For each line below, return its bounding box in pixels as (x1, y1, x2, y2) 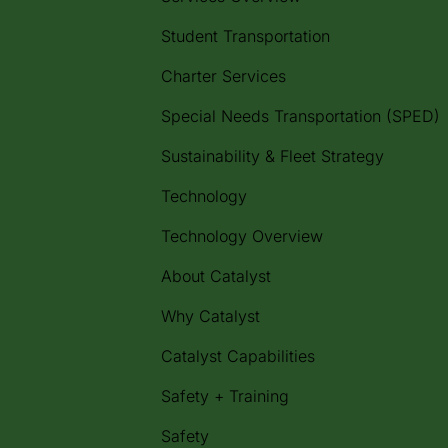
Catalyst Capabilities (161, 346, 315, 366)
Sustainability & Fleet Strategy (161, 146, 384, 166)
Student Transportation (161, 26, 330, 46)
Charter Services (161, 66, 286, 86)
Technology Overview (161, 226, 323, 246)
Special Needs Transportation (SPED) (161, 106, 440, 126)
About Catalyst (161, 266, 271, 286)
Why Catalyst (161, 306, 260, 326)
